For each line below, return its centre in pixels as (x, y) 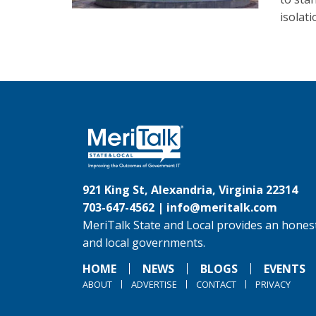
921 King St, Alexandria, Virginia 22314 (190, 190)
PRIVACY (273, 284)
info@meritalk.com (222, 207)
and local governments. (144, 243)
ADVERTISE (154, 284)
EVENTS (285, 269)
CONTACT (216, 284)
